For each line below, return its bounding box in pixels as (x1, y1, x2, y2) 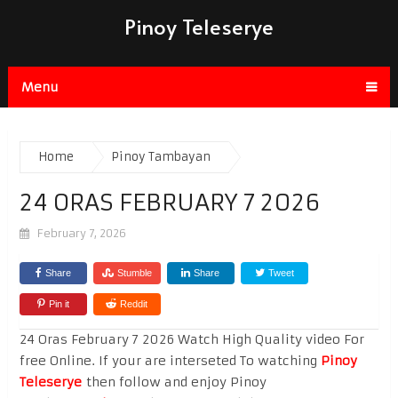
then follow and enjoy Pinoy (81, 373, 267, 390)
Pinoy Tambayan (110, 148, 211, 164)
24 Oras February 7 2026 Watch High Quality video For (19, 330, 364, 347)
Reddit (120, 298, 148, 309)
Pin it (48, 298, 69, 309)
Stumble (116, 267, 152, 278)
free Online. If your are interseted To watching (19, 352, 321, 369)
